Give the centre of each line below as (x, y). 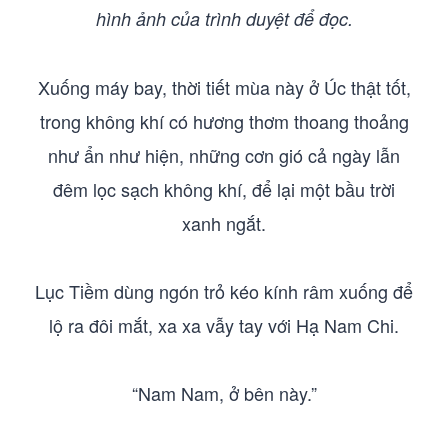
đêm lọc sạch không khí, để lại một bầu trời (224, 189)
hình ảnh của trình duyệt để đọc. (224, 18)
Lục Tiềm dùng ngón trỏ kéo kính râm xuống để (224, 291)
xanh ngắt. (224, 223)
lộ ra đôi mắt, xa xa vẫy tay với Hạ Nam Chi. (224, 325)
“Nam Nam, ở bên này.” (224, 393)
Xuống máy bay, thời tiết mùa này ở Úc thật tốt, (224, 87)
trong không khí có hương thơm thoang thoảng (224, 121)
